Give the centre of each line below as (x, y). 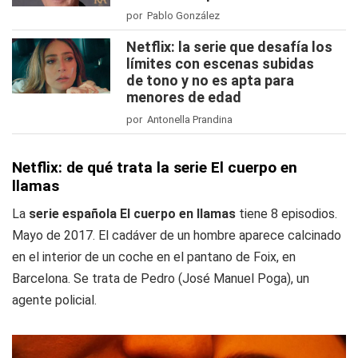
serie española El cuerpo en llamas (131, 214)
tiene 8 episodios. (286, 214)
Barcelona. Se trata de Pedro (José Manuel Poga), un (161, 279)
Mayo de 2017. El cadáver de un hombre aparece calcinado (177, 236)
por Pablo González (173, 16)
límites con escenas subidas (220, 64)
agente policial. (54, 300)
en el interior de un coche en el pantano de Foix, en (154, 257)
